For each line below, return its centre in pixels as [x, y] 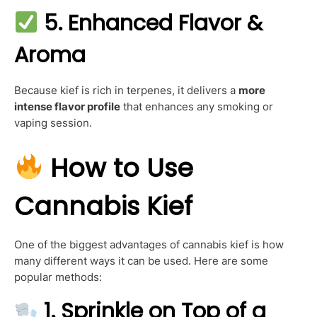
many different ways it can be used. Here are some [141, 260]
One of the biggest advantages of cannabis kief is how [149, 244]
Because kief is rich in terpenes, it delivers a [126, 90]
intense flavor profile [67, 106]
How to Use [122, 168]
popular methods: [58, 277]
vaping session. [53, 122]
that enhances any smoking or [197, 106]
